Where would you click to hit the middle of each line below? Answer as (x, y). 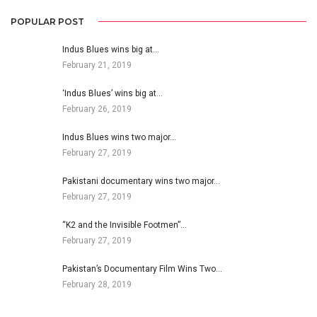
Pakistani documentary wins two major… (141, 181)
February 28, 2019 (97, 284)
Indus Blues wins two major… (119, 137)
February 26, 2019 (97, 109)
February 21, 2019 (97, 65)
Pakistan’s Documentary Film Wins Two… (142, 269)
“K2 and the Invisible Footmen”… (125, 225)
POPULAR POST (47, 21)
